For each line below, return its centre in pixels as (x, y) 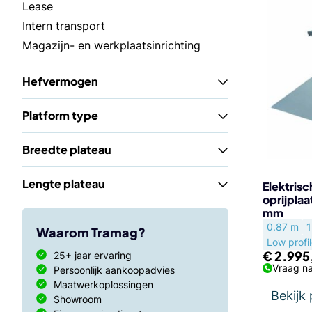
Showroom (78, 299)
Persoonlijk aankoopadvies (114, 270)
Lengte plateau (64, 184)
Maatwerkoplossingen (103, 284)
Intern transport (64, 26)
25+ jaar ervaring (93, 255)
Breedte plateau (67, 149)
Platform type (60, 115)
